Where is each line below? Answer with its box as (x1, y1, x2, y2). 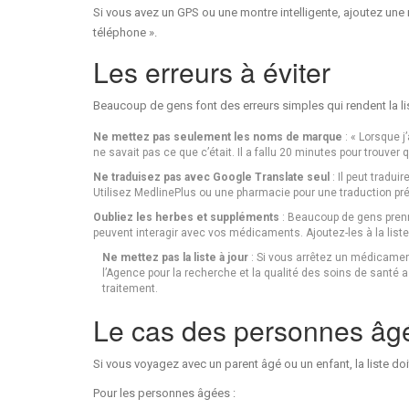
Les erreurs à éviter (93, 51, 330, 91)
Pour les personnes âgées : (93, 385, 236, 400)
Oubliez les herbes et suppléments (93, 210, 279, 224)
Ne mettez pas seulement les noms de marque (93, 130, 342, 143)
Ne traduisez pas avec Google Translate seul (93, 170, 330, 184)
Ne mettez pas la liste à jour (102, 250, 248, 264)
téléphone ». (93, 25, 157, 39)
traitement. (102, 281, 158, 295)
